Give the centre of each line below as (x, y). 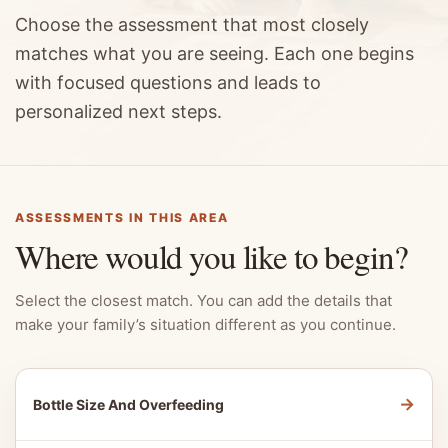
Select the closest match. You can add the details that (203, 300)
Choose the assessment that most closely (192, 24)
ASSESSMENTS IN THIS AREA (122, 217)
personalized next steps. (118, 111)
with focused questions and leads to (168, 82)
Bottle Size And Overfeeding (128, 404)
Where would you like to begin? (211, 256)
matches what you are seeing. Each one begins (214, 53)
